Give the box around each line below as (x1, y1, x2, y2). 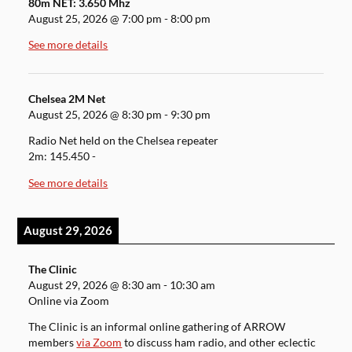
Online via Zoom (28, 294, 110, 307)
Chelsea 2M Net (28, 92, 106, 105)
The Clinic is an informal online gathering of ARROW (28, 321, 286, 334)
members (28, 336, 77, 350)
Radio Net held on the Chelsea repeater (28, 134, 219, 148)
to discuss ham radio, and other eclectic (122, 336, 317, 350)
